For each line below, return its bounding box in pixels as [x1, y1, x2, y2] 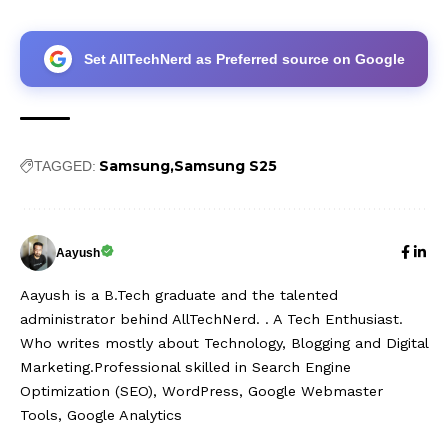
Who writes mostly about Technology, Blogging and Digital [20, 335, 428, 352]
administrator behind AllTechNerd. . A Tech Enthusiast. [20, 311, 403, 328]
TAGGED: [34, 158, 96, 175]
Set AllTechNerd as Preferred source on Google [83, 50, 405, 67]
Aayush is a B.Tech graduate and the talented [20, 287, 338, 304]
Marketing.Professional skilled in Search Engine [20, 359, 351, 376]
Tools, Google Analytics [20, 407, 182, 424]
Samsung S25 [174, 157, 277, 176]
